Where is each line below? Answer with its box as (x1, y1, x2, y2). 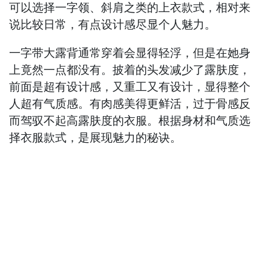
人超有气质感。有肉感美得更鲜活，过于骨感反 (9, 96, 251, 111)
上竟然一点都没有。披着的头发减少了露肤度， (9, 62, 251, 77)
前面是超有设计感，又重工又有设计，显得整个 (9, 79, 251, 94)
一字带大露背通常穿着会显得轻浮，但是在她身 (9, 45, 251, 60)
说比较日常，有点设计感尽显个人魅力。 (9, 17, 217, 31)
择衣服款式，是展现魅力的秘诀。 (9, 130, 182, 145)
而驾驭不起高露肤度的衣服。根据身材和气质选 (9, 113, 251, 128)
